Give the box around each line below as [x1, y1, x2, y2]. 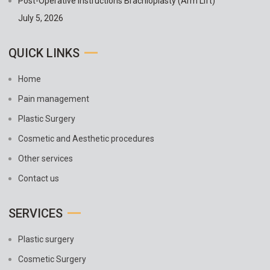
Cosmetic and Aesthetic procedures [18, 134, 154, 144]
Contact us [18, 174, 59, 184]
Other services [18, 154, 73, 164]
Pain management [18, 94, 89, 104]
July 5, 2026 [18, 13, 63, 24]
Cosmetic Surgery [18, 254, 86, 265]
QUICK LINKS [8, 46, 80, 61]
